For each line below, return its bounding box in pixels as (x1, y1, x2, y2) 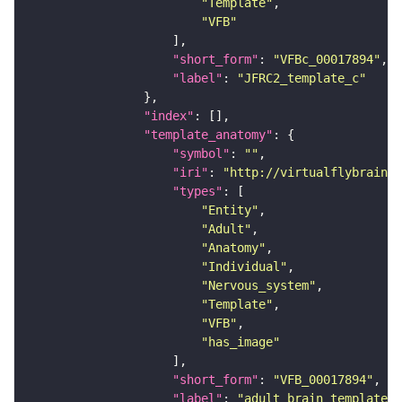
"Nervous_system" (201, 277, 316, 293)
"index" (144, 108, 194, 123)
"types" (172, 183, 223, 198)
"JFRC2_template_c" (237, 70, 366, 85)
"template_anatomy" (144, 127, 273, 142)
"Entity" (201, 202, 258, 217)
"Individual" (201, 258, 287, 274)
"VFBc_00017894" (273, 51, 380, 66)
